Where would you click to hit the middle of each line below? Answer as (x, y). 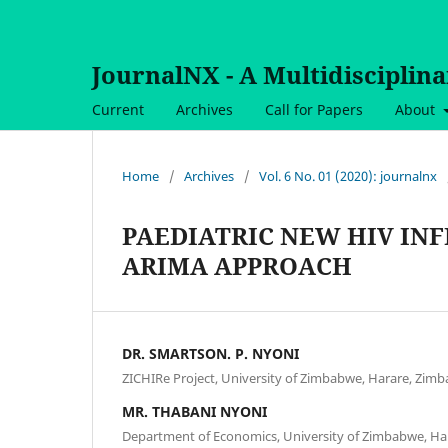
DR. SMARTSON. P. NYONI (210, 353)
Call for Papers (314, 109)
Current (118, 109)
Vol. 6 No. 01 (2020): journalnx (348, 175)
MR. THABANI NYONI (194, 411)
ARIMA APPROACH (237, 265)
